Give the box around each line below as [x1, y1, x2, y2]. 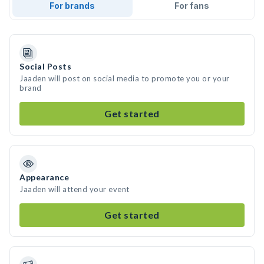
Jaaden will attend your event [19, 184, 130, 194]
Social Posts [19, 61, 71, 71]
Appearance [19, 172, 69, 182]
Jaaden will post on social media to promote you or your [19, 74, 230, 83]
